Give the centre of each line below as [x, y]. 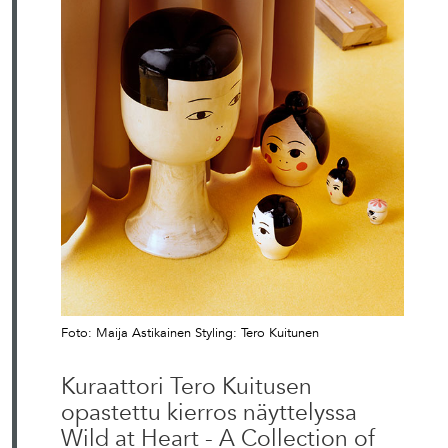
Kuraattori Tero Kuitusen [186, 386]
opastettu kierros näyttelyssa [209, 412]
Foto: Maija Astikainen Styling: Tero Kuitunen [190, 332]
